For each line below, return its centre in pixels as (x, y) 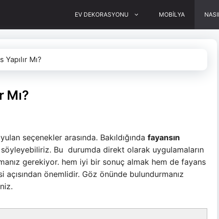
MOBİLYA (172, 14)
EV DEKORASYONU (102, 14)
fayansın (164, 137)
